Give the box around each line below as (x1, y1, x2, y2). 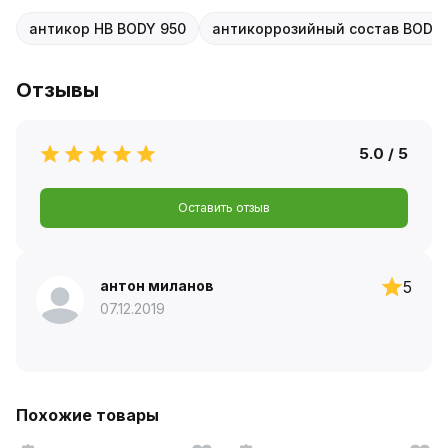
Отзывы (16, 77, 99, 102)
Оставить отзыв (178, 199, 270, 215)
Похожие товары (16, 404, 159, 425)
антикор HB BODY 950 (29, 19, 186, 37)
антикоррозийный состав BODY (212, 19, 442, 37)
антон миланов (99, 276, 214, 294)
